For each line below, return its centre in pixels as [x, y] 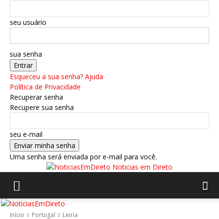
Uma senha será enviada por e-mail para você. [83, 157]
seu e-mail [26, 134]
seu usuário [28, 22]
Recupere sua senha [42, 107]
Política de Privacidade [45, 87]
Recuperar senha [36, 97]
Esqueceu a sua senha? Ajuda [56, 77]
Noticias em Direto [142, 167]
